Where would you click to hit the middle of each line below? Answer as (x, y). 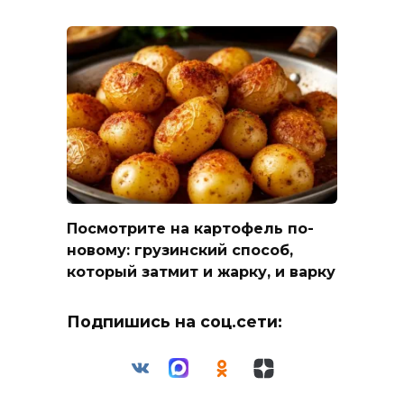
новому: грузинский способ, (180, 250)
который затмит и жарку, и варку (201, 271)
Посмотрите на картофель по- (190, 228)
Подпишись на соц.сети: (174, 321)
